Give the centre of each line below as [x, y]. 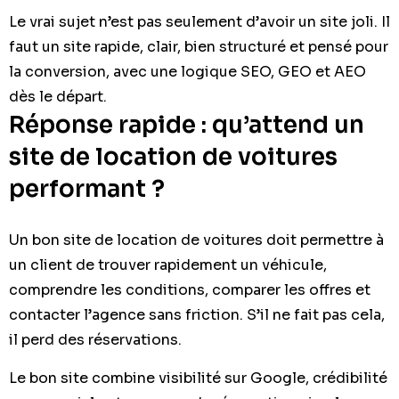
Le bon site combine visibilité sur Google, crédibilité [198, 378]
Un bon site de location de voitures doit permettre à [196, 240]
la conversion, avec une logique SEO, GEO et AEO [187, 71]
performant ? [87, 189]
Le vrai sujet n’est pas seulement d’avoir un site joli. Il [199, 21]
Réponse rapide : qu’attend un [187, 125]
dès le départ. [58, 96]
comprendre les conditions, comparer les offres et [190, 289]
